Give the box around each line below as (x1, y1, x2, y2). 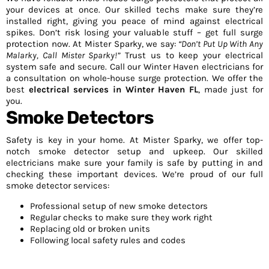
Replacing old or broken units (30, 223, 150, 234)
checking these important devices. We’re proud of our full (6, 169, 263, 180)
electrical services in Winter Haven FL (28, 84, 199, 95)
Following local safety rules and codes (30, 235, 186, 246)
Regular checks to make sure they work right (30, 212, 213, 223)
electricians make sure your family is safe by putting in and (6, 157, 263, 168)
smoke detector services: (6, 180, 109, 191)
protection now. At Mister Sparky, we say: (6, 38, 179, 49)
